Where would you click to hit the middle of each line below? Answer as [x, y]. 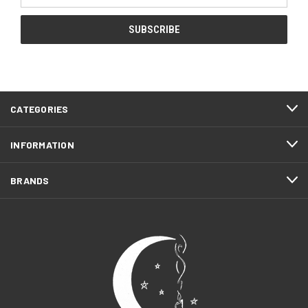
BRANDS [30, 180]
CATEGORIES [40, 109]
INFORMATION [42, 144]
